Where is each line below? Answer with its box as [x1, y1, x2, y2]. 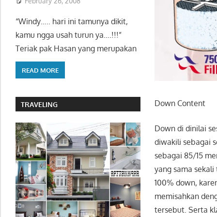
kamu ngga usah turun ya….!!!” [15, 30, 122, 40]
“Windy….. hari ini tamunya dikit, [15, 16, 128, 27]
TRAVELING [21, 100, 58, 108]
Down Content [155, 98, 206, 108]
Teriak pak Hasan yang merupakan [15, 44, 137, 54]
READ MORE [22, 66, 59, 74]
